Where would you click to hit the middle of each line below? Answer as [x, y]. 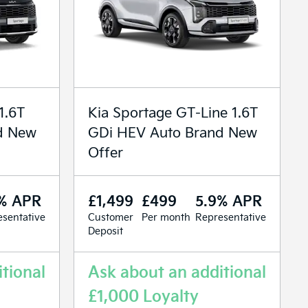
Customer [111, 217]
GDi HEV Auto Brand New [173, 131]
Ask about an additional [177, 271]
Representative [231, 217]
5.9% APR [229, 200]
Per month [166, 217]
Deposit [106, 230]
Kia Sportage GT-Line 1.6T [173, 111]
